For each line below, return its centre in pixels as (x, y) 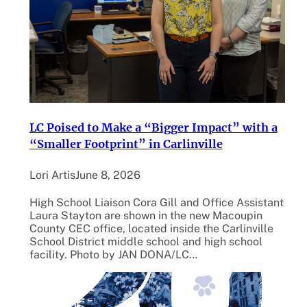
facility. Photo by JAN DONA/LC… (113, 254)
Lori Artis (52, 175)
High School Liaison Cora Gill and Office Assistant (156, 202)
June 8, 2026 (108, 175)
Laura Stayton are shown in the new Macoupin (146, 215)
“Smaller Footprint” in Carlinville (126, 144)
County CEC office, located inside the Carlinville (151, 228)
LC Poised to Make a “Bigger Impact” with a (153, 127)
